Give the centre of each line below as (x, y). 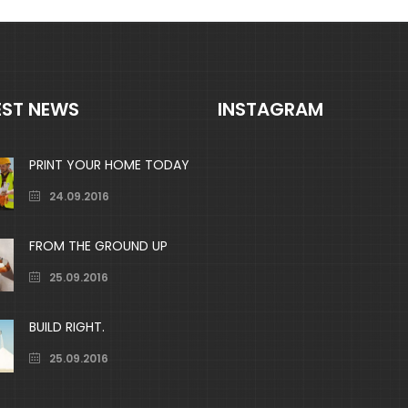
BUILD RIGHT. (66, 327)
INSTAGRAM (270, 110)
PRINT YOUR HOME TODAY (109, 165)
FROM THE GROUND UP (98, 246)
